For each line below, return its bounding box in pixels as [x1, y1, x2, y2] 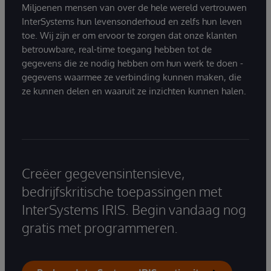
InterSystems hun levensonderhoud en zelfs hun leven [22, 16, 242, 28]
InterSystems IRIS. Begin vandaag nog [22, 201, 246, 218]
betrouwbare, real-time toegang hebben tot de [22, 44, 212, 56]
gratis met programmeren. [22, 219, 178, 237]
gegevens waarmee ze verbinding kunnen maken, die [22, 71, 241, 83]
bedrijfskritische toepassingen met [22, 183, 222, 200]
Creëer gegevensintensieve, [22, 165, 184, 182]
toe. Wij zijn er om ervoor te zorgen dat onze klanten [22, 30, 237, 42]
